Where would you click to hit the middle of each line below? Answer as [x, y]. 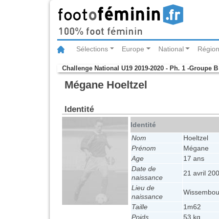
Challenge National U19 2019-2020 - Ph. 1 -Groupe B [140, 68]
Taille [140, 207]
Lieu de [143, 188]
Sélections [92, 49]
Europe [133, 49]
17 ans [194, 159]
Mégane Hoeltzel [106, 85]
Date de [144, 169]
